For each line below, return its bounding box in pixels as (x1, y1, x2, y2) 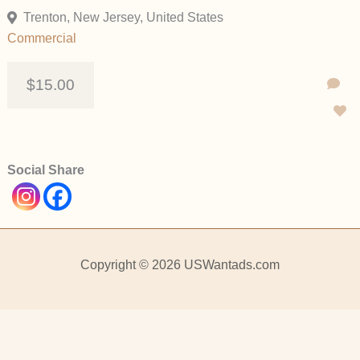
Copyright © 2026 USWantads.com (80, 258, 280, 272)
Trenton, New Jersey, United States (22, 10, 223, 25)
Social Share (6, 163, 84, 178)
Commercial (6, 31, 76, 46)
